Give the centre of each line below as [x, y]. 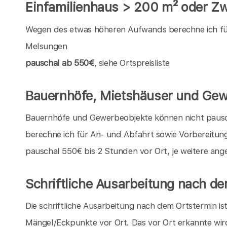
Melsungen [46, 46]
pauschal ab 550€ [60, 63]
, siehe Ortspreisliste [132, 63]
